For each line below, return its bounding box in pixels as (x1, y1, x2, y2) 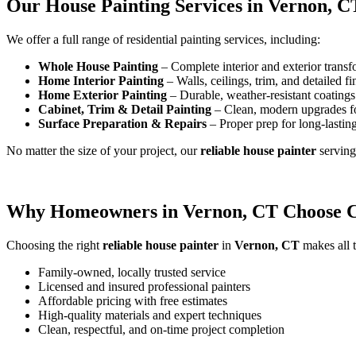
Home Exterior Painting (38, 88, 167, 103)
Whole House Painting (38, 60, 158, 74)
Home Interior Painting (38, 74, 164, 88)
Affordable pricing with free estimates (38, 293, 227, 308)
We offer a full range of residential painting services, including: (6, 33, 320, 47)
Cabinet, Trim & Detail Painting (38, 103, 211, 117)
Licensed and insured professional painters (38, 279, 250, 293)
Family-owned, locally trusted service (38, 265, 226, 279)
